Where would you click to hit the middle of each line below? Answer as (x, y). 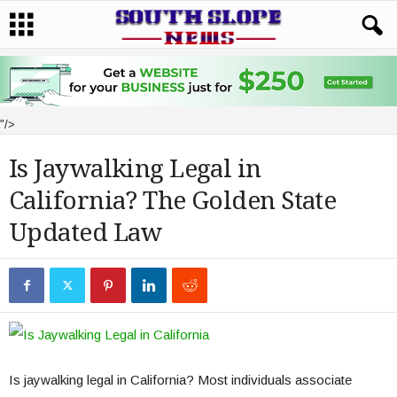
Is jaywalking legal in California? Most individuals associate (180, 380)
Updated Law (86, 233)
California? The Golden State (173, 201)
